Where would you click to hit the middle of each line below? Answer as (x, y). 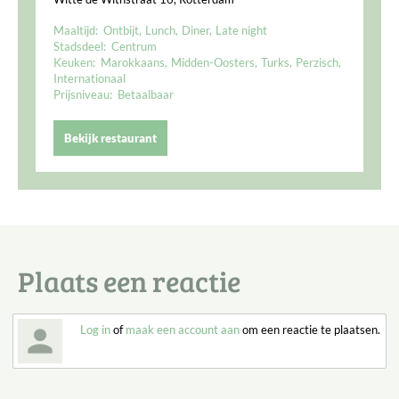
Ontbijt (121, 30)
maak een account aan (183, 329)
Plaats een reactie (129, 281)
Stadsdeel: (81, 46)
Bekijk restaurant (110, 138)
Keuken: (76, 62)
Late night (241, 30)
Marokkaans (133, 62)
